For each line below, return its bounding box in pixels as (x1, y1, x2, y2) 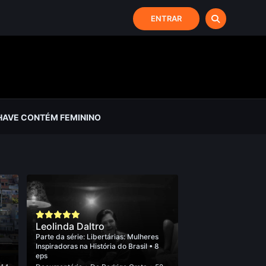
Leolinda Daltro (36, 220, 105, 232)
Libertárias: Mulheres (87, 232, 159, 241)
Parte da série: (36, 232, 87, 241)
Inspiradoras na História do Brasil (36, 242, 150, 251)
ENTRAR (150, 14, 182, 23)
